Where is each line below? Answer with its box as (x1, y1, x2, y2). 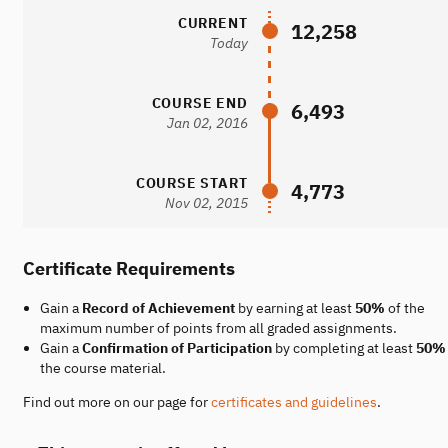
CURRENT (177, 13, 248, 32)
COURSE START (135, 173, 248, 192)
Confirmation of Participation (81, 338, 272, 357)
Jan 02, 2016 (166, 113, 248, 132)
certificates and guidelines (211, 392, 377, 411)
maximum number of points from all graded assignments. (39, 318, 397, 337)
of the (384, 298, 425, 317)
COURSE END (151, 93, 248, 112)
